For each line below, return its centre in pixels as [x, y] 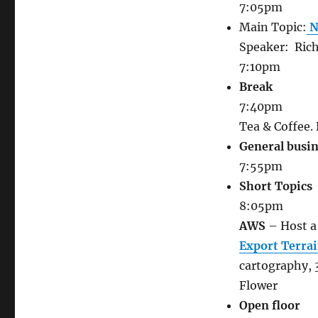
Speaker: [267, 47]
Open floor [269, 306]
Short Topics [275, 186]
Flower [258, 286]
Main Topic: [273, 27]
